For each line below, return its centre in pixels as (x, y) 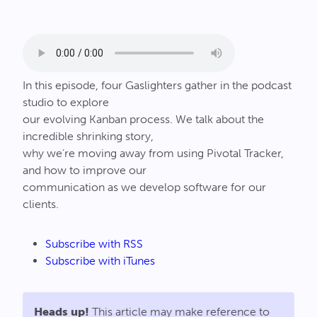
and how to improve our (85, 170)
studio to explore (66, 102)
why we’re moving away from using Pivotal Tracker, (153, 153)
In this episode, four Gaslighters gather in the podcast (157, 85)
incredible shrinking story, (88, 136)
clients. (41, 204)
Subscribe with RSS (94, 244)
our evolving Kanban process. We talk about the (143, 119)
